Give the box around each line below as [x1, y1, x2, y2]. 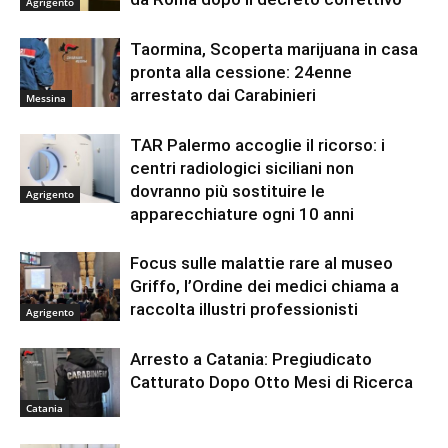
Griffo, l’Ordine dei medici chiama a [130, 275, 399, 296]
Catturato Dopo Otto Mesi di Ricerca [130, 371, 413, 392]
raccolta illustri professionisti [130, 298, 358, 319]
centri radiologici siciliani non [130, 157, 354, 178]
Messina [26, 90, 66, 105]
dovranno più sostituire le [130, 180, 325, 201]
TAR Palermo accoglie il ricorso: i [130, 134, 385, 155]
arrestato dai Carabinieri [130, 84, 316, 105]
